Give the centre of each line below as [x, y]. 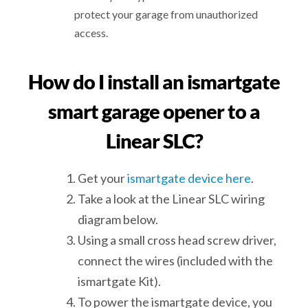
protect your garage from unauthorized [166, 14]
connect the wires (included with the [176, 261]
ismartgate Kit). [120, 282]
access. [91, 33]
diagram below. [118, 220]
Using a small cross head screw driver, [177, 240]
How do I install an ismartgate [154, 81]
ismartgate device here [189, 178]
